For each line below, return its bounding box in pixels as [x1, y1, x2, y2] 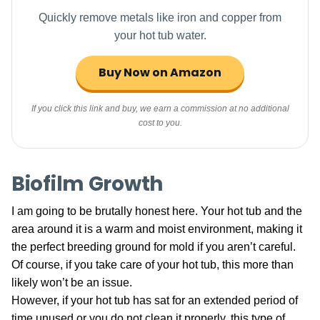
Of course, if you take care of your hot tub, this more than [11, 259, 294, 271]
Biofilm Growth [11, 170, 164, 198]
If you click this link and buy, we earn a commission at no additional [31, 104, 289, 114]
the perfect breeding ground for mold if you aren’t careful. [11, 241, 296, 253]
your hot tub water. [114, 29, 206, 41]
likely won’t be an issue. [11, 276, 132, 289]
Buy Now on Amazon [99, 64, 221, 81]
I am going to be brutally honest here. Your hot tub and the [11, 205, 302, 217]
